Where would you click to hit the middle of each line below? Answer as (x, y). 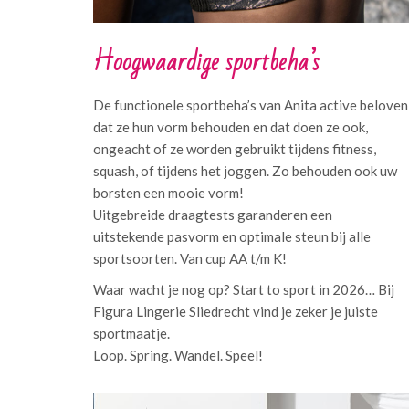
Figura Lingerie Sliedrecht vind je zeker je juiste (236, 311)
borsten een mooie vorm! (168, 193)
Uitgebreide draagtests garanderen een (213, 215)
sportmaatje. (131, 333)
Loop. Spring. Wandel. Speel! (178, 355)
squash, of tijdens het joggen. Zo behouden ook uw (245, 171)
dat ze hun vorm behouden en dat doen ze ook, (231, 127)
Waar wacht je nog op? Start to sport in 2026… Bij (244, 289)
